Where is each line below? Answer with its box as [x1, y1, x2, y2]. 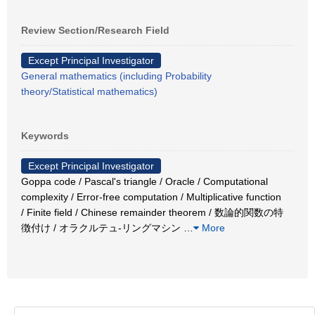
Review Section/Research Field [21, 25, 169, 36]
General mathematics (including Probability [21, 70, 212, 82]
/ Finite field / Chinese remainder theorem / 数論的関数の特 [21, 207, 283, 218]
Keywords [21, 130, 69, 141]
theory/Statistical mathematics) [21, 86, 157, 97]
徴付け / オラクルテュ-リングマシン [21, 222, 184, 233]
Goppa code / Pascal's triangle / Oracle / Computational [21, 176, 268, 187]
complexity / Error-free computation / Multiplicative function [21, 191, 281, 202]
